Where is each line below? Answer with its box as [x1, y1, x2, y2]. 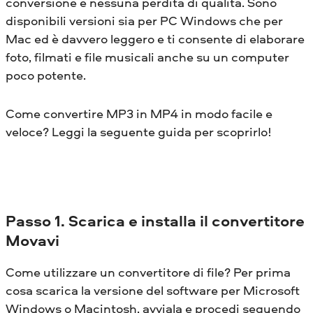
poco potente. [6, 66, 86, 84]
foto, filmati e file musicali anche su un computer [6, 48, 289, 66]
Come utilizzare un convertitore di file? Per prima [6, 263, 291, 281]
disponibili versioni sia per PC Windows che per [6, 11, 283, 29]
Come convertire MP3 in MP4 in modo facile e [6, 104, 272, 122]
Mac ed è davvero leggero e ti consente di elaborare [6, 29, 305, 48]
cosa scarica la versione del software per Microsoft [6, 281, 300, 299]
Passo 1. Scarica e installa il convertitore [6, 210, 305, 231]
